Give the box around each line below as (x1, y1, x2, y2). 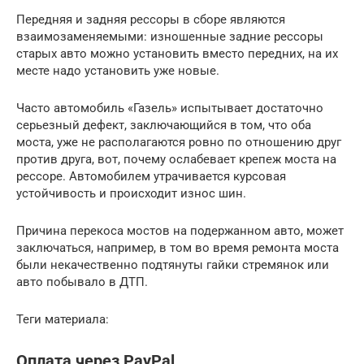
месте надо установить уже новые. (16, 63, 219, 79)
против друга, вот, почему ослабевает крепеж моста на (16, 152, 336, 167)
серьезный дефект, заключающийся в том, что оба (16, 118, 311, 133)
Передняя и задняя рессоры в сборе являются (16, 12, 285, 28)
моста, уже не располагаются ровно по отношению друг (16, 135, 341, 150)
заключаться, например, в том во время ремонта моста (16, 240, 339, 256)
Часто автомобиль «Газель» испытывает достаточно (16, 101, 323, 116)
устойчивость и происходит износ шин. (16, 186, 246, 201)
